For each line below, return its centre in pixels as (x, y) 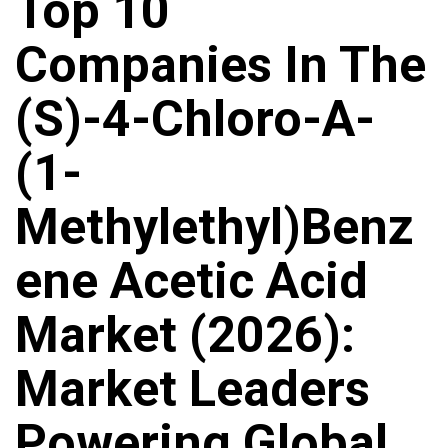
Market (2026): (185, 335)
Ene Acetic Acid (191, 281)
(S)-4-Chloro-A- (195, 119)
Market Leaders (192, 389)
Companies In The (220, 65)
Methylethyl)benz (214, 227)
